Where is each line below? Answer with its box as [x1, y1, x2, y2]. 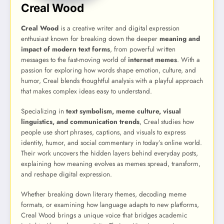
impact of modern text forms [21, 44, 110, 54]
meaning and [159, 33, 200, 43]
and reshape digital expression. [21, 169, 112, 179]
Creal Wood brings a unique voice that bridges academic [21, 210, 187, 220]
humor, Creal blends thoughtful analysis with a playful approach [21, 75, 203, 85]
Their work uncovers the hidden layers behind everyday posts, [21, 148, 198, 158]
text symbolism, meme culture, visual [66, 106, 181, 116]
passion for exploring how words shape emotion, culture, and [21, 65, 196, 75]
